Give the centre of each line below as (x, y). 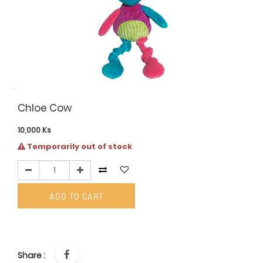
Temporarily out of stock (79, 146)
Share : (32, 256)
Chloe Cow (45, 108)
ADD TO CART (76, 195)
